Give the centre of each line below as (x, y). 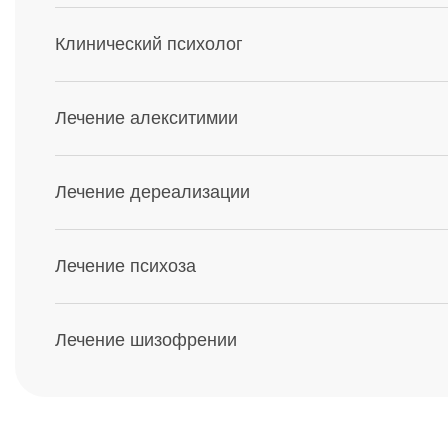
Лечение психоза (125, 266)
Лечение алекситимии (146, 118)
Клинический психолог (149, 44)
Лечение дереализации (152, 192)
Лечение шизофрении (146, 340)
